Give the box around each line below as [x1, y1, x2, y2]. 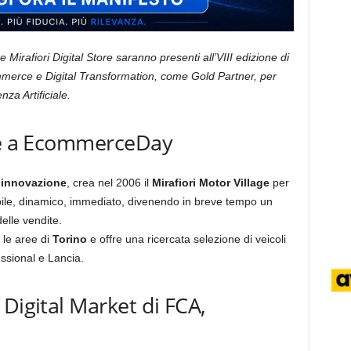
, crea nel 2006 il [66, 176, 152, 189]
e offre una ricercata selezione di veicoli [86, 233, 286, 245]
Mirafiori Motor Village [151, 176, 270, 189]
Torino [52, 233, 87, 245]
